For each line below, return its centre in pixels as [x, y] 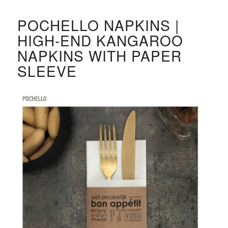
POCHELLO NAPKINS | [98, 25]
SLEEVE [47, 71]
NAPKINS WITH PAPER [99, 55]
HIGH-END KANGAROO [100, 40]
